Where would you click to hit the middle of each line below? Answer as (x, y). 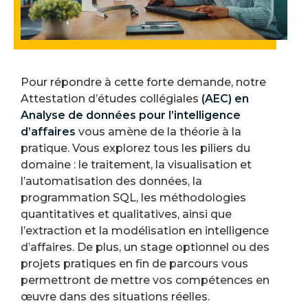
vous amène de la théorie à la (158, 131)
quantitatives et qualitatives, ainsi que (126, 214)
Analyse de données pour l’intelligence (131, 115)
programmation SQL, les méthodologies (133, 197)
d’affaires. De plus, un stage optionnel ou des (145, 247)
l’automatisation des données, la (111, 181)
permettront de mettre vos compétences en (145, 280)
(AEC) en (225, 98)
